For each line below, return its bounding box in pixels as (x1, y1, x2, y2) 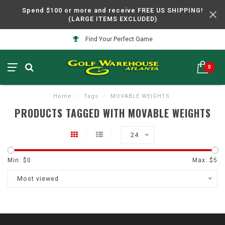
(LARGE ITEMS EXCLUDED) (68, 15, 157, 23)
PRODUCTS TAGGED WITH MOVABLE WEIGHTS (14, 105, 211, 121)
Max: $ (192, 157, 213, 164)
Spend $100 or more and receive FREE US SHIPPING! (22, 7, 203, 14)
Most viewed (17, 175, 59, 182)
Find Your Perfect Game (83, 35, 153, 43)
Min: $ (8, 157, 27, 164)
